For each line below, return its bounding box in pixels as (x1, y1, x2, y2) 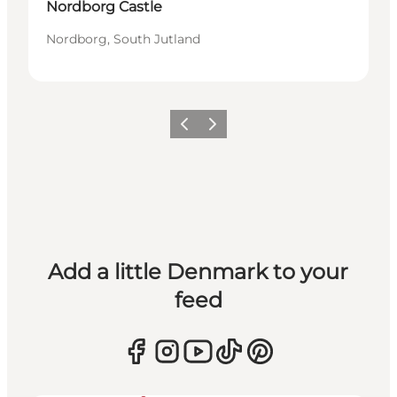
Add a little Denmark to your (48, 259, 349, 285)
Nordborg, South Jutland (46, 31, 200, 48)
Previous (172, 122, 222, 136)
